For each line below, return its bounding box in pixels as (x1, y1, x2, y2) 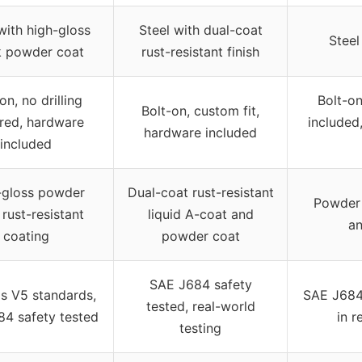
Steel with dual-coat (138, 22, 263, 39)
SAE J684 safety (149, 276, 252, 293)
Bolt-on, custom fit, (141, 103, 259, 120)
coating (2, 228, 49, 245)
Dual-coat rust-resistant (127, 184, 274, 201)
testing (179, 320, 221, 337)
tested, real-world (145, 298, 255, 315)
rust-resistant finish (141, 44, 259, 61)
